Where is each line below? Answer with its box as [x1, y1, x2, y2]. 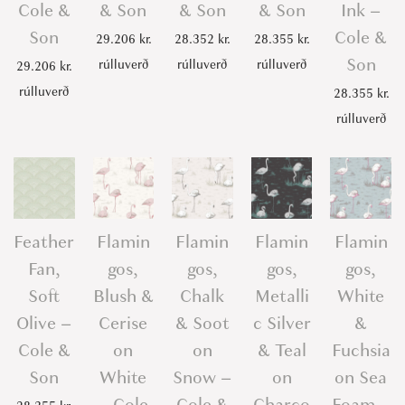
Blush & [92, 283, 154, 308]
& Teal [257, 337, 306, 363]
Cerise [99, 310, 148, 335]
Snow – [173, 364, 232, 390]
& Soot [174, 310, 230, 335]
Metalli [254, 283, 309, 308]
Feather [14, 229, 75, 254]
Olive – [16, 310, 72, 335]
